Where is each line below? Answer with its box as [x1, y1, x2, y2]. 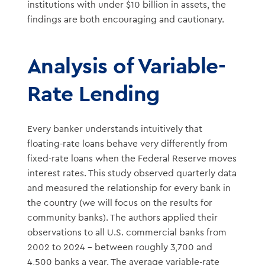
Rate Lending [27, 79, 160, 108]
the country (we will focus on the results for [27, 198, 212, 208]
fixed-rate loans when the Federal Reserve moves [27, 153, 237, 163]
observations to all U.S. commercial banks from [27, 227, 227, 237]
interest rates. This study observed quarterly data [27, 168, 237, 178]
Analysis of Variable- [27, 51, 226, 80]
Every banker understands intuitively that [27, 124, 202, 134]
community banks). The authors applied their [27, 212, 218, 222]
